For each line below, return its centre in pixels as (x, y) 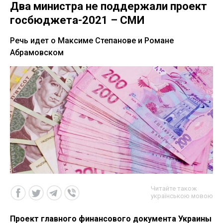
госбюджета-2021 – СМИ (77, 20)
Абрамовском (37, 53)
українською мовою (182, 196)
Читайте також (174, 188)
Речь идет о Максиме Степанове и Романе (92, 41)
